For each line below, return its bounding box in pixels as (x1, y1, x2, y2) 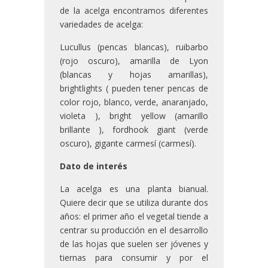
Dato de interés (60, 160, 127, 172)
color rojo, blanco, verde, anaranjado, (60, 96, 208, 108)
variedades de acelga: (60, 19, 143, 31)
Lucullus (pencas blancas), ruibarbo (60, 41, 208, 53)
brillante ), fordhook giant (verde (60, 124, 208, 136)
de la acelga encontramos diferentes (60, 5, 208, 17)
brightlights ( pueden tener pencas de (60, 83, 208, 95)
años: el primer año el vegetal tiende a (60, 211, 208, 223)
